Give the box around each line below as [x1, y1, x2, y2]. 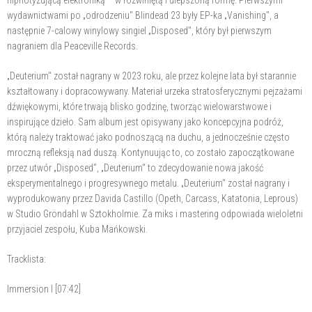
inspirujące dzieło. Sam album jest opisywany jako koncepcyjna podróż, [7, 116, 283, 127]
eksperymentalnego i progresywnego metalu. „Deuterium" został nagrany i [7, 177, 290, 189]
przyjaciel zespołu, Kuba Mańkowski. [7, 223, 148, 235]
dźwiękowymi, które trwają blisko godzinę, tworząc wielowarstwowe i [7, 100, 272, 112]
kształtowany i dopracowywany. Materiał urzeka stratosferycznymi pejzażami [7, 85, 302, 97]
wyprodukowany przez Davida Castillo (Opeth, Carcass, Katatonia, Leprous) [7, 192, 298, 204]
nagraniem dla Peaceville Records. [7, 40, 138, 52]
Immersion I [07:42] [7, 283, 81, 295]
